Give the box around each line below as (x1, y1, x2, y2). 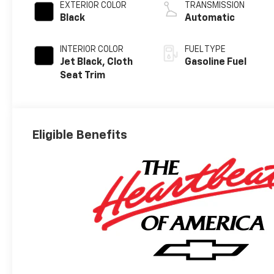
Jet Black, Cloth (60, 57, 133, 68)
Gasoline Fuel (185, 57, 247, 68)
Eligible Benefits (32, 128, 128, 141)
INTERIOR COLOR (60, 45, 124, 54)
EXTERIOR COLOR (60, 1, 127, 10)
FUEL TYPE (185, 45, 226, 54)
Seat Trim (60, 71, 106, 81)
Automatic (185, 13, 235, 24)
